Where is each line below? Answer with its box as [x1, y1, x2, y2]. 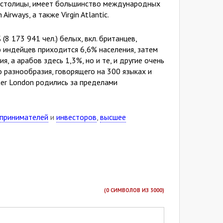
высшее [100, 112, 126, 122]
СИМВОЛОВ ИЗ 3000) [109, 187, 164, 194]
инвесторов [56, 112, 97, 122]
